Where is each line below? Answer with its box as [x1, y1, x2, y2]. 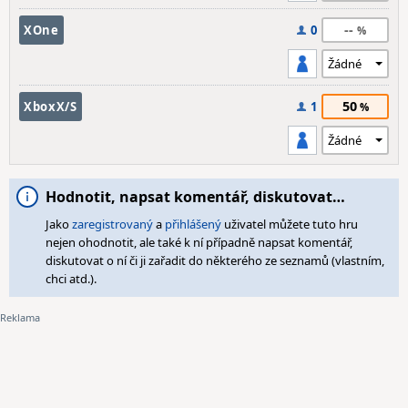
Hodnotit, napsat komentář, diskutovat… [46, 187, 345, 207]
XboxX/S [24, 98, 77, 115]
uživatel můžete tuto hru [221, 216, 358, 232]
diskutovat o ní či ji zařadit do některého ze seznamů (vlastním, [46, 252, 384, 269]
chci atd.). [46, 270, 97, 287]
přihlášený [165, 216, 221, 232]
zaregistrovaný [72, 216, 153, 232]
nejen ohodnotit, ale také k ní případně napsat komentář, [46, 234, 352, 250]
